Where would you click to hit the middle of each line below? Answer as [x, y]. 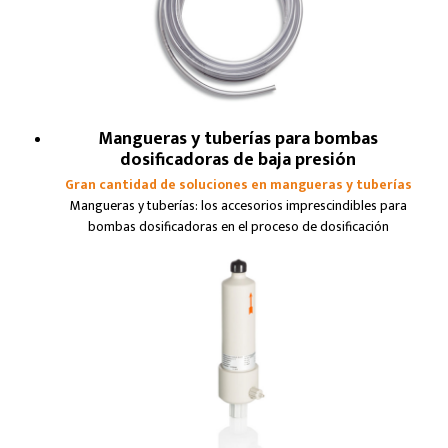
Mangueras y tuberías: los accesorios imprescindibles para [238, 205]
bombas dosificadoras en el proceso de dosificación [238, 226]
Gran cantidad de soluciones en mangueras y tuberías [238, 184]
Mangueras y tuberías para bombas [238, 138]
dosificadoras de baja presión [238, 159]
